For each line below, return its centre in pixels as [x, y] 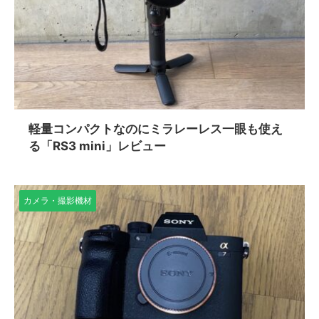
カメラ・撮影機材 [58, 200]
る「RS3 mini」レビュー [97, 146]
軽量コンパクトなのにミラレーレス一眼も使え [156, 129]
